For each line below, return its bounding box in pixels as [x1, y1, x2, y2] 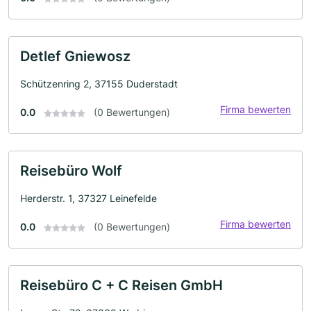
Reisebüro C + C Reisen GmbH [20, 277, 223, 294]
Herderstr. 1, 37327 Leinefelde [20, 192, 157, 204]
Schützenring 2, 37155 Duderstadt [20, 78, 178, 90]
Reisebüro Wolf [20, 162, 122, 179]
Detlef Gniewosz [20, 48, 131, 65]
